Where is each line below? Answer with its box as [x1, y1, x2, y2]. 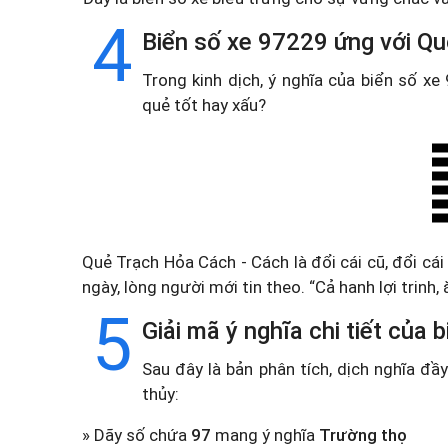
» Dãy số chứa [82, 425, 191, 445]
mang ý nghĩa [211, 425, 319, 445]
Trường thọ [319, 425, 407, 445]
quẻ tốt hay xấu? [142, 95, 266, 115]
